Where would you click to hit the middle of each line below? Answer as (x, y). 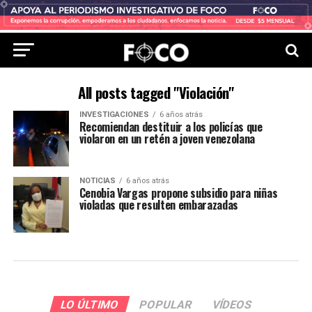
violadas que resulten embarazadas (159, 205)
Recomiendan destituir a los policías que (171, 127)
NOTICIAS (97, 181)
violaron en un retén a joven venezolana (167, 139)
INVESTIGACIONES (114, 115)
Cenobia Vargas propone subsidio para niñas (178, 193)
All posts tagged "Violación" (156, 92)
